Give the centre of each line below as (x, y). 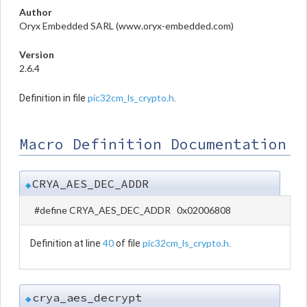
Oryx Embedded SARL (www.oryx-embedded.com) (126, 25)
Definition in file (53, 98)
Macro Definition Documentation (153, 144)
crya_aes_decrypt (87, 297)
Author (36, 12)
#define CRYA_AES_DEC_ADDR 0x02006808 (133, 210)
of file (128, 243)
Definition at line (66, 243)
